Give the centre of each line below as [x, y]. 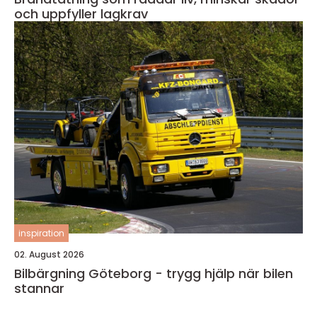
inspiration [41, 233]
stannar [39, 288]
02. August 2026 [49, 254]
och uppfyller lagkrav [81, 13]
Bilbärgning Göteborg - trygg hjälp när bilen [154, 273]
